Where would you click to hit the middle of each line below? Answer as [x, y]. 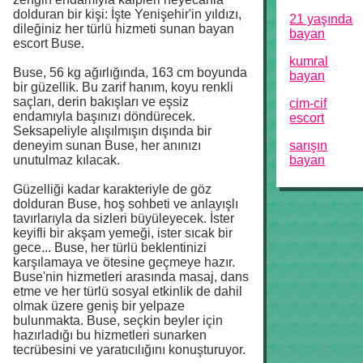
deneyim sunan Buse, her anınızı [107, 146]
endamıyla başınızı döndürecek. [104, 117]
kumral [309, 61]
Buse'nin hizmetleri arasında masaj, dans [131, 277]
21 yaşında [321, 19]
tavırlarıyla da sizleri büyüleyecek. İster [124, 219]
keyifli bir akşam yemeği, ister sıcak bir [123, 233]
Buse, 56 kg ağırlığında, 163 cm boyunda [130, 73]
